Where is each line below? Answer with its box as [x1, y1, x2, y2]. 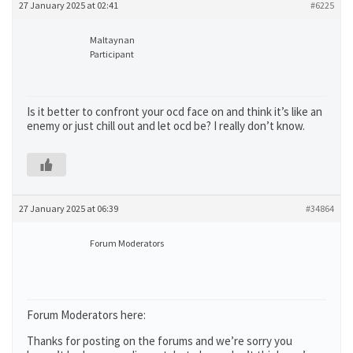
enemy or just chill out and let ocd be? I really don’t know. [27, 118, 305, 133]
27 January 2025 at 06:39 [19, 203, 118, 214]
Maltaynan [90, 34, 135, 46]
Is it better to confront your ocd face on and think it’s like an [27, 104, 322, 119]
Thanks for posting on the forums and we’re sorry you [27, 333, 292, 348]
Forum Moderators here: [27, 307, 146, 322]
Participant [90, 48, 134, 60]
